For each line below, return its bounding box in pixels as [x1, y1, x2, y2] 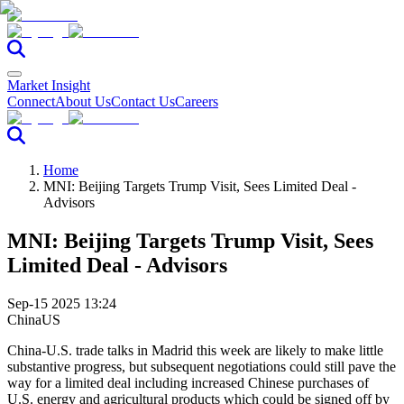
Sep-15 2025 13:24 [7, 295, 116, 311]
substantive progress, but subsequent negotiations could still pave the [7, 358, 396, 374]
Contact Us [111, 94, 175, 109]
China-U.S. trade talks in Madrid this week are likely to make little [7, 342, 383, 358]
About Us [55, 94, 111, 109]
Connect [7, 94, 55, 109]
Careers [175, 94, 218, 109]
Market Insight [7, 78, 90, 93]
